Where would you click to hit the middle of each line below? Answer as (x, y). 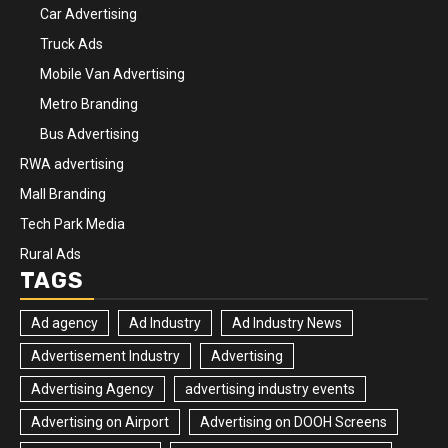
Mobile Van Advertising (112, 74)
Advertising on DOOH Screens (293, 422)
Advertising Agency (92, 389)
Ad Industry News (287, 323)
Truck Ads (71, 44)
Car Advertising (88, 14)
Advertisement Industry (105, 356)
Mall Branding (63, 194)
